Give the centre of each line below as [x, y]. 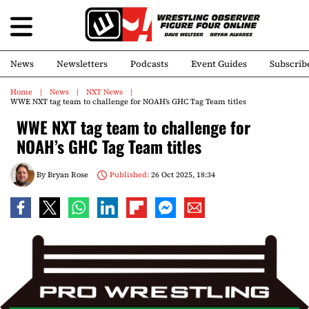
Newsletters [82, 64]
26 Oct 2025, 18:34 [182, 175]
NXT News [104, 92]
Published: [129, 175]
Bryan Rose [68, 175]
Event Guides [219, 64]
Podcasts [149, 64]
